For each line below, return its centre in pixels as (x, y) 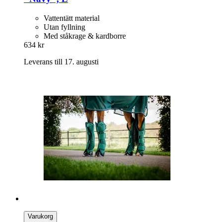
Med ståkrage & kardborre (85, 36)
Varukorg (40, 216)
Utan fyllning (64, 27)
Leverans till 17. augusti (61, 61)
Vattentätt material (72, 18)
